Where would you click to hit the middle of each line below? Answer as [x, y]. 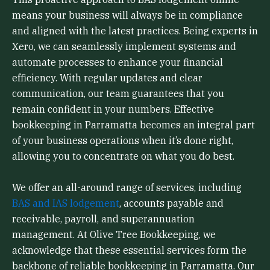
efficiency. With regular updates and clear [107, 78]
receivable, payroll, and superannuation [103, 218]
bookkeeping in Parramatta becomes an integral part [133, 125]
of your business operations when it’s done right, [123, 141]
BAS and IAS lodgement [66, 203]
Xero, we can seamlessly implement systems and [124, 47]
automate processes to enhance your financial [118, 62]
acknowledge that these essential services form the [129, 250]
